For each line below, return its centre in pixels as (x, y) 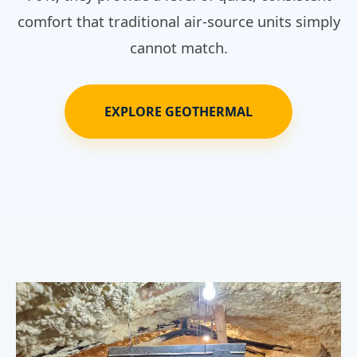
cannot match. (178, 47)
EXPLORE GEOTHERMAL (178, 111)
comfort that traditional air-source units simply (178, 21)
